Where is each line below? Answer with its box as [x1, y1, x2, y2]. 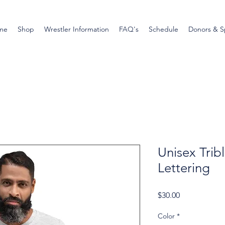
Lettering [158, 160, 210, 176]
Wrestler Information [44, 25, 109, 34]
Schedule [149, 25, 178, 34]
